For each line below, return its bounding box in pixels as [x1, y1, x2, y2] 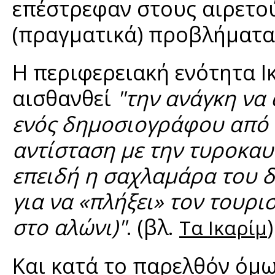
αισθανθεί [12, 83, 117, 112]
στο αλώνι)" [12, 212, 126, 241]
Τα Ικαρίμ [179, 214, 267, 241]
